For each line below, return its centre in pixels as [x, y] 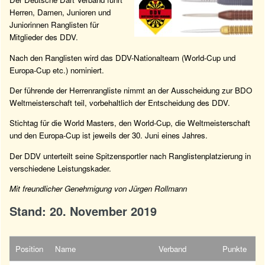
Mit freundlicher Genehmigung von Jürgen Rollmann [98, 189]
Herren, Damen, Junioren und [60, 12]
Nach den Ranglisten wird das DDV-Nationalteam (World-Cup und [122, 57]
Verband [172, 249]
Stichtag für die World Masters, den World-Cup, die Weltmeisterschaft [130, 123]
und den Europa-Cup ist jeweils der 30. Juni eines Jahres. [109, 135]
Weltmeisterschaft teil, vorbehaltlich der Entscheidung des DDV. [120, 103]
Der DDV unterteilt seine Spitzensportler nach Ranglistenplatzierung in [130, 156]
